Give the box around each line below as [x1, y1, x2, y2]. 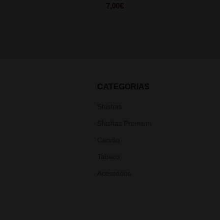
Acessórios [97, 169, 132, 177]
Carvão [97, 136, 120, 144]
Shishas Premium [97, 119, 152, 127]
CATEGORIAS [97, 82, 150, 91]
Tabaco [97, 152, 120, 161]
